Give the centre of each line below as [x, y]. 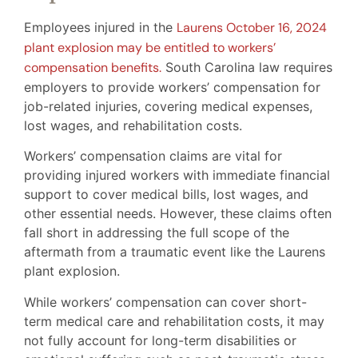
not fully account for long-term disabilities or [160, 340]
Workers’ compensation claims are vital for [153, 156]
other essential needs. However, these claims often [178, 214]
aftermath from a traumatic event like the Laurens [175, 252]
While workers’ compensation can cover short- [165, 302]
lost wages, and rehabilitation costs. [133, 125]
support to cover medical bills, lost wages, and [166, 195]
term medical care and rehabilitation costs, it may [174, 321]
